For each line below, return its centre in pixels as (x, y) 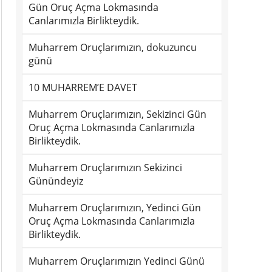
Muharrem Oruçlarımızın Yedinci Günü (117, 261)
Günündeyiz (56, 181)
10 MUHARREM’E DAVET (83, 87)
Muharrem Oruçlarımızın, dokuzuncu (113, 47)
